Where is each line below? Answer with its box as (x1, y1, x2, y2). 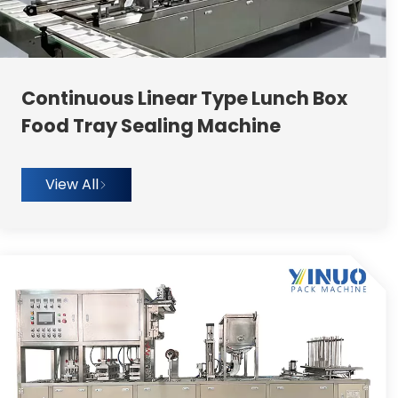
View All (44, 174, 99, 195)
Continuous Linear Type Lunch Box (20, 85, 347, 112)
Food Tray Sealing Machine (20, 113, 281, 139)
